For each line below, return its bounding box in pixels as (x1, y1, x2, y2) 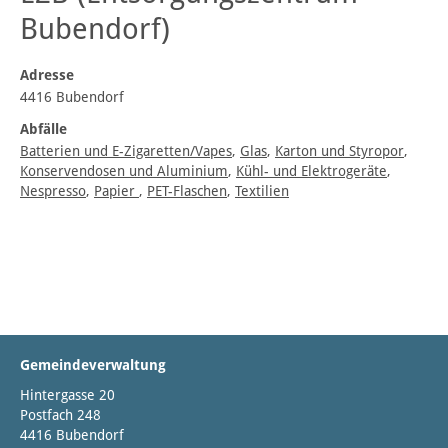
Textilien (235, 183, 289, 200)
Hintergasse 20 (20, 387, 115, 404)
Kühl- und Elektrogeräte (236, 163, 387, 180)
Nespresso (20, 183, 86, 200)
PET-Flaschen (147, 183, 227, 200)
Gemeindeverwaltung (20, 357, 166, 374)
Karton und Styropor (275, 143, 404, 160)
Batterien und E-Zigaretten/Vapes (20, 143, 232, 160)
